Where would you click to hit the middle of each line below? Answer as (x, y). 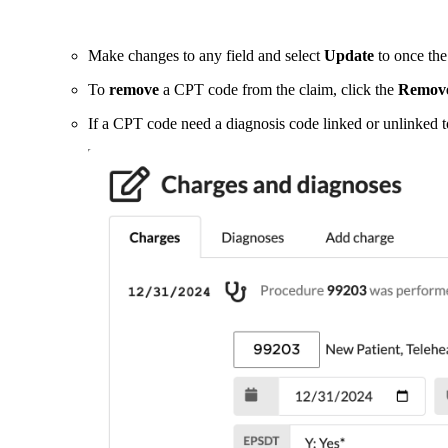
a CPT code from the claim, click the (278, 89)
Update (349, 55)
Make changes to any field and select (206, 55)
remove (134, 89)
